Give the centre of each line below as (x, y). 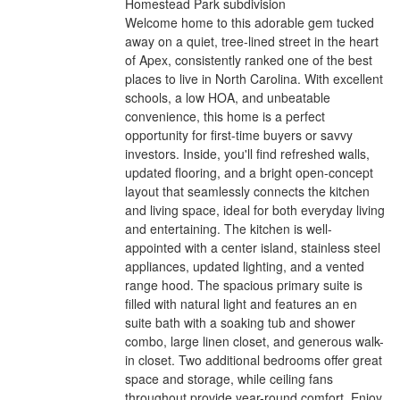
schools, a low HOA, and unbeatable (228, 97)
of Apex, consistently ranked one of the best (249, 60)
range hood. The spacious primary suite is (244, 285)
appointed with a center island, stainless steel (253, 247)
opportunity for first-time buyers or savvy (239, 135)
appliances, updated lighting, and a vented (245, 266)
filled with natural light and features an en (242, 304)
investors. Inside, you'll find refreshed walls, (248, 154)
